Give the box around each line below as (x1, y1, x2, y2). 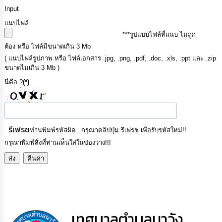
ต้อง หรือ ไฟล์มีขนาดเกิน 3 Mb (4, 43, 91, 51)
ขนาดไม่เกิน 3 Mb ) (4, 64, 60, 72)
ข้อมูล (16, 13, 37, 27)
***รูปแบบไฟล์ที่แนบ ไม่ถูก (122, 30, 196, 38)
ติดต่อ (16, 31, 39, 45)
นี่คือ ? (4, 78, 23, 86)
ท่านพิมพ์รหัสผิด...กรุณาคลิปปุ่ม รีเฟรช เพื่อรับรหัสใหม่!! (30, 126, 187, 134)
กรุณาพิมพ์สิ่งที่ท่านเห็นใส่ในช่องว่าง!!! (4, 139, 111, 147)
